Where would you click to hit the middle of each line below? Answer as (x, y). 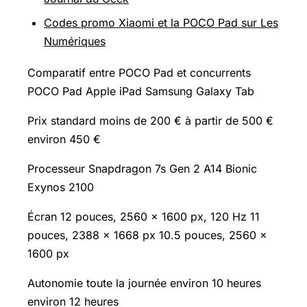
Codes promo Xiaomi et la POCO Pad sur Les (161, 22)
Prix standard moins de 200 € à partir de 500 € (150, 120)
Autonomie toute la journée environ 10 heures (144, 283)
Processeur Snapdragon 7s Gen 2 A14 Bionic (142, 168)
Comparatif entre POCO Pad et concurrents (139, 72)
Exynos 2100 (61, 187)
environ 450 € (64, 139)
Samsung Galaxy (188, 91)
